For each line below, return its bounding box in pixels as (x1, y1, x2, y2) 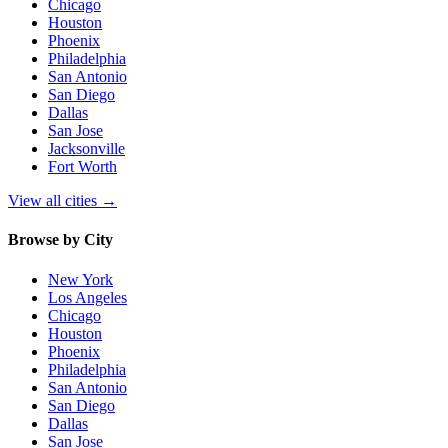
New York (48, 270, 113, 288)
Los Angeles (48, 288, 127, 306)
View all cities (8, 192, 101, 209)
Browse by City (8, 231, 113, 249)
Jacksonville (48, 140, 125, 157)
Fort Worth (48, 158, 117, 175)
